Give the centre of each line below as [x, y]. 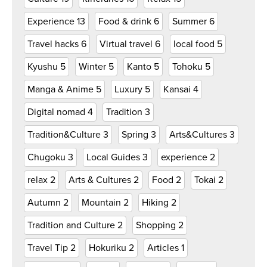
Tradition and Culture [72, 225]
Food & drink [126, 21]
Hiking [156, 203]
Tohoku [189, 67]
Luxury [130, 89]
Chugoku [48, 157]
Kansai [178, 89]
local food [195, 44]
